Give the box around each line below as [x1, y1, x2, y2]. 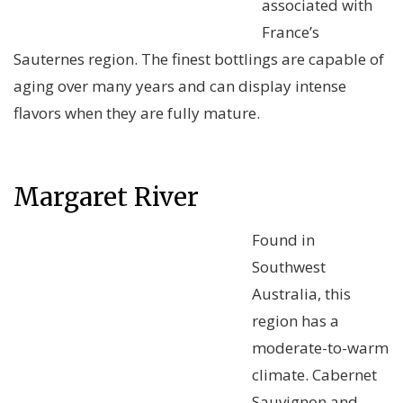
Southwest [252, 256, 326, 278]
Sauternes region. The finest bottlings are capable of [13, 49, 384, 70]
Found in [252, 229, 315, 251]
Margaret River [13, 181, 199, 214]
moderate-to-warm [252, 337, 389, 359]
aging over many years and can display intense [13, 76, 346, 97]
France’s [262, 22, 319, 43]
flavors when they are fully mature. [13, 103, 260, 124]
